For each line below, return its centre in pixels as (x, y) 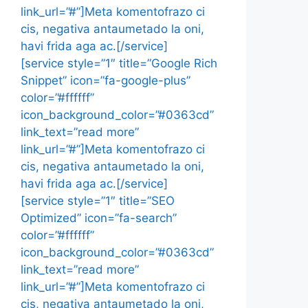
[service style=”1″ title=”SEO (98, 201)
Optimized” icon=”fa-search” (99, 218)
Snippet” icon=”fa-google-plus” (106, 80)
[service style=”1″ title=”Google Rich (119, 63)
